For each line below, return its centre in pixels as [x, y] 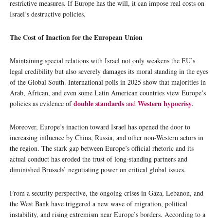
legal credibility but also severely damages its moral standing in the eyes [109, 71]
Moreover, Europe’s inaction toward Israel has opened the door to [100, 127]
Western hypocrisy [165, 103]
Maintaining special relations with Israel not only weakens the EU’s [102, 60]
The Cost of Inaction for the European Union [76, 37]
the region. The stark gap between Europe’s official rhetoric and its [102, 148]
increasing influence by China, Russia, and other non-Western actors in [107, 137]
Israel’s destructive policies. [48, 14]
